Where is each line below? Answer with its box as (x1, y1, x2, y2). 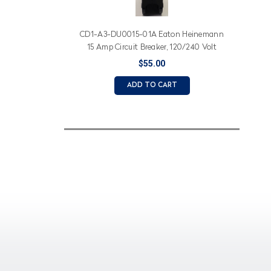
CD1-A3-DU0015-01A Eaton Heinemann (80, 31, 224, 39)
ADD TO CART (126, 82, 177, 89)
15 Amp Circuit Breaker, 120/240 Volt (87, 44, 217, 51)
